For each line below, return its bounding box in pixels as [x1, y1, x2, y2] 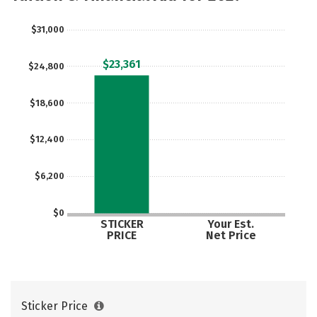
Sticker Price [21, 299, 91, 313]
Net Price [205, 228, 256, 242]
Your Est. [207, 217, 254, 231]
